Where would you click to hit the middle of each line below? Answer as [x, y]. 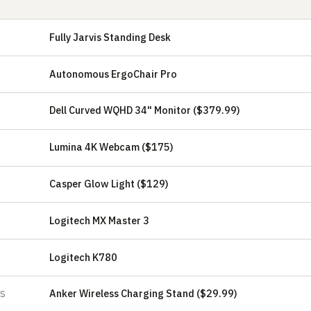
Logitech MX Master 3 [99, 220]
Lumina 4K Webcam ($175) [111, 147]
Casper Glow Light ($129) [109, 183]
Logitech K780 [83, 257]
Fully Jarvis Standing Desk [110, 37]
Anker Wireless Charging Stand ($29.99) [143, 294]
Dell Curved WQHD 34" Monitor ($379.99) [145, 110]
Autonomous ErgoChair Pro [113, 74]
